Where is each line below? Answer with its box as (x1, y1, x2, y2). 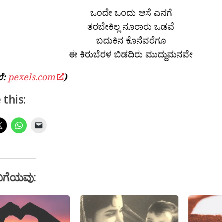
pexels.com (8, 70, 55, 83)
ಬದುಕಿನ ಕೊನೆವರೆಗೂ (96, 34, 166, 46)
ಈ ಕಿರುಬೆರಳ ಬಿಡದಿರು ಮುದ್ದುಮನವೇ (69, 48, 193, 60)
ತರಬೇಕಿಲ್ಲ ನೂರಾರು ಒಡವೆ (87, 20, 174, 32)
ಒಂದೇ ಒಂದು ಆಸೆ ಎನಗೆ (90, 6, 172, 18)
